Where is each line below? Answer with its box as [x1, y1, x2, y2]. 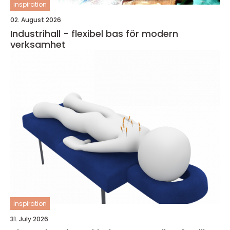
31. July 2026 [10, 215, 48, 224]
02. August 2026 [10, 15, 61, 25]
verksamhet [10, 38, 66, 51]
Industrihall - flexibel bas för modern [10, 27, 178, 41]
